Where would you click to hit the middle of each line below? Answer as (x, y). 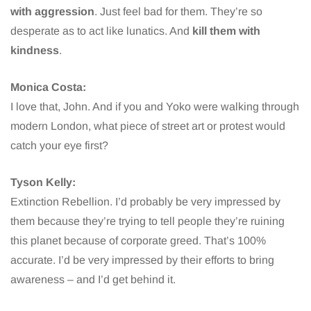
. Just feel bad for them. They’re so (178, 11)
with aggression (52, 11)
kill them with (226, 31)
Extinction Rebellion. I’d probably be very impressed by (145, 201)
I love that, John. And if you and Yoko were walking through (155, 106)
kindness (35, 50)
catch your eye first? (59, 145)
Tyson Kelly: (43, 182)
